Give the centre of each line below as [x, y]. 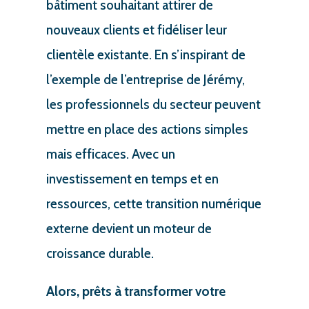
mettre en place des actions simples [147, 129]
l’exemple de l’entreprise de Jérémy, [145, 79]
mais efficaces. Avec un [110, 154]
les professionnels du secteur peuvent [153, 104]
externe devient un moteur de [129, 228]
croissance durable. [100, 253]
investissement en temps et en [132, 179]
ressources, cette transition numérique [153, 203]
